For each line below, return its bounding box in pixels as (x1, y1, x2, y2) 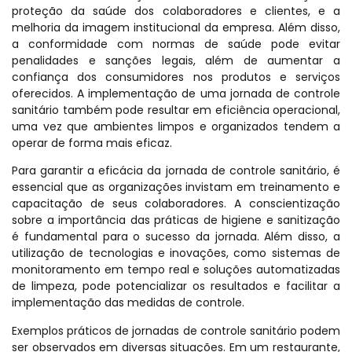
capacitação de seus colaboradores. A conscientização (12, 196, 340, 212)
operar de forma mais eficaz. (12, 134, 172, 151)
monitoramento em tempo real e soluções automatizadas (12, 262, 340, 278)
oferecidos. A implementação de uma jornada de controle (12, 85, 340, 101)
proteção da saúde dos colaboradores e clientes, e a (12, 2, 340, 19)
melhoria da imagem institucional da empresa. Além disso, (12, 19, 340, 35)
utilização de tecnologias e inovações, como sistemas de (12, 245, 340, 262)
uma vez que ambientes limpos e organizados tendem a (12, 118, 340, 134)
